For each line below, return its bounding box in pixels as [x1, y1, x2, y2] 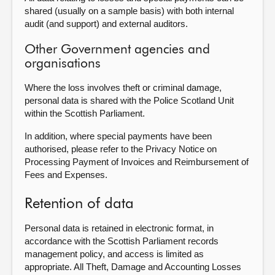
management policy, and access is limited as [25, 249, 204, 259]
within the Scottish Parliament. [25, 108, 145, 118]
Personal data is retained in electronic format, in [25, 223, 214, 233]
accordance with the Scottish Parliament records [25, 236, 219, 246]
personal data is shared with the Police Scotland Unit [25, 95, 234, 106]
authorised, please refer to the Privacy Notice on [25, 144, 217, 154]
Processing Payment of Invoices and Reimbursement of [25, 157, 249, 167]
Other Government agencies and [25, 44, 210, 56]
